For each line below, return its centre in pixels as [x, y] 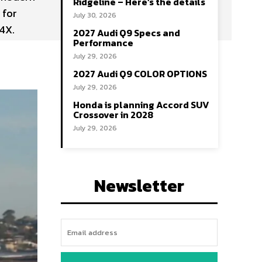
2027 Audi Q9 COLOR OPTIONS [140, 74]
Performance [103, 43]
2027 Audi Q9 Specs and [127, 33]
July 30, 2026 [95, 15]
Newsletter [139, 186]
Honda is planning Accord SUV [141, 105]
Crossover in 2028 [113, 115]
